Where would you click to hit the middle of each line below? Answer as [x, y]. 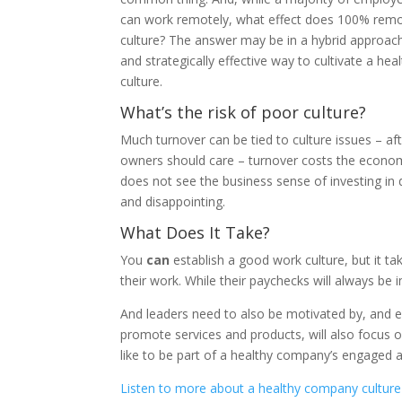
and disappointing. [173, 201]
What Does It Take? [196, 232]
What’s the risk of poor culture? [244, 112]
